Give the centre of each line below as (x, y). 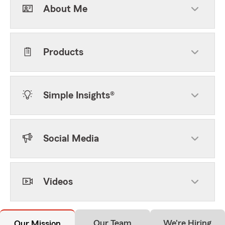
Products (63, 52)
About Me (65, 9)
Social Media (71, 139)
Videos (58, 182)
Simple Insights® (79, 95)
